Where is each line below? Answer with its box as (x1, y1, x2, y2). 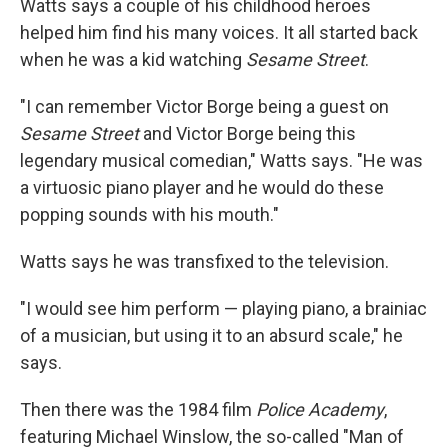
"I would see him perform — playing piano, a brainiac (20, 297, 427, 319)
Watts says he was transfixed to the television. (20, 250, 389, 272)
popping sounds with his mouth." (20, 203, 279, 225)
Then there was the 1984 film (20, 398, 256, 420)
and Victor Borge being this (139, 122, 356, 144)
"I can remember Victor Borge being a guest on (20, 95, 389, 117)
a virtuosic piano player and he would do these (20, 176, 384, 198)
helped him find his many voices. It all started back (20, 21, 418, 43)
